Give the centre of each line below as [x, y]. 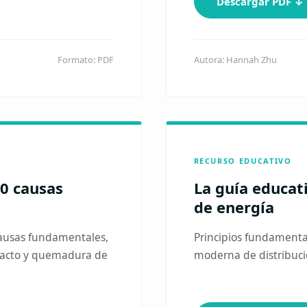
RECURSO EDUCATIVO [243, 161]
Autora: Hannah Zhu [235, 60]
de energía [234, 207]
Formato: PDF [85, 60]
